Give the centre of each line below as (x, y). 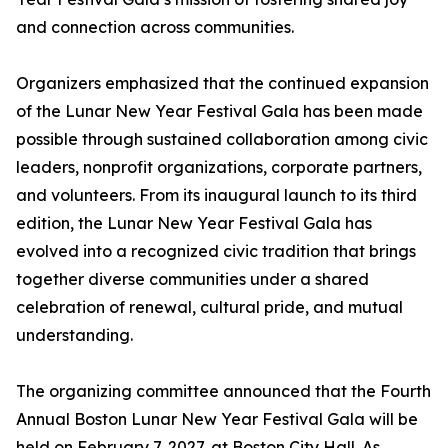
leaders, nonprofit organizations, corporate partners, (219, 167)
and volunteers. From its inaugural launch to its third (216, 195)
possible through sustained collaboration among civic (222, 139)
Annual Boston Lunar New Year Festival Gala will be (217, 419)
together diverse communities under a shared (192, 279)
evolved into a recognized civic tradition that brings (216, 251)
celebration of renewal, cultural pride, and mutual (209, 307)
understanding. (74, 335)
